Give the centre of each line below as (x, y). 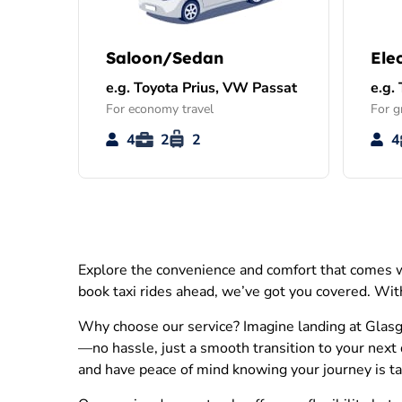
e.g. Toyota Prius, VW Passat (201, 88)
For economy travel (160, 109)
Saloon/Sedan (165, 58)
